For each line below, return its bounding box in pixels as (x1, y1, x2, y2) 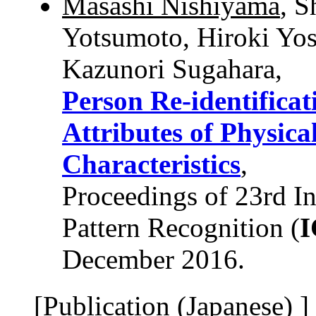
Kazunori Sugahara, (62, 53, 282, 84)
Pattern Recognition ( (62, 212, 300, 243)
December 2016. (62, 243, 245, 274)
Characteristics (62, 148, 241, 179)
